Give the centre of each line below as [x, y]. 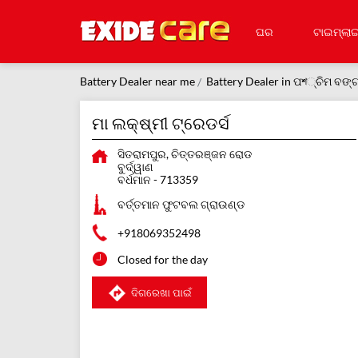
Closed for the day [162, 260]
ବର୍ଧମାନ [134, 180]
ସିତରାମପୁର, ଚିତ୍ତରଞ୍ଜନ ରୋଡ [184, 154]
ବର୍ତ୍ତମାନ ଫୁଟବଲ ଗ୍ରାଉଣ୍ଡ [181, 205]
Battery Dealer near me [137, 81]
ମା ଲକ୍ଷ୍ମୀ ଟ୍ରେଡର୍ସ [160, 123]
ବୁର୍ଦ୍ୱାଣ [135, 167]
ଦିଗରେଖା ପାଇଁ [161, 292]
